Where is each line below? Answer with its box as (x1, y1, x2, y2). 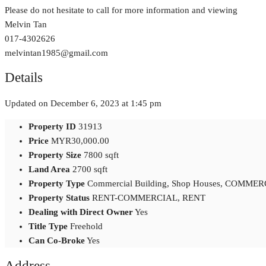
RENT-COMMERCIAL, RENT (92, 193, 205, 203)
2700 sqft (72, 164, 107, 175)
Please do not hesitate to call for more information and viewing (5, 5, 237, 15)
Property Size (28, 150, 81, 160)
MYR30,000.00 (51, 136, 109, 146)
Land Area (28, 164, 70, 175)
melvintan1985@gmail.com (5, 47, 108, 58)
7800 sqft (84, 150, 119, 160)
